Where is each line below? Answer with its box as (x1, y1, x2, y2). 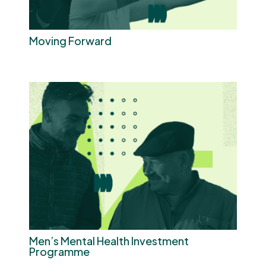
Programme (29, 244, 90, 258)
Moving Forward (29, 34, 112, 48)
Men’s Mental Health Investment (29, 233, 189, 248)
